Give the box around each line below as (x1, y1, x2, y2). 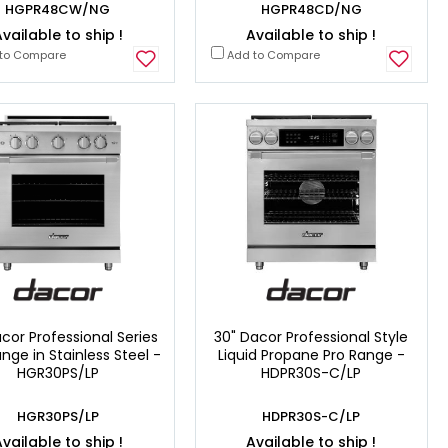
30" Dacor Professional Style (214, 327, 409, 348)
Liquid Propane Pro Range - (217, 345, 405, 366)
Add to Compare (223, 46, 320, 63)
